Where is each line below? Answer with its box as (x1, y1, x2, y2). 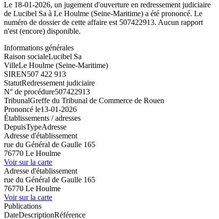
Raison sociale (4, 52, 48, 61)
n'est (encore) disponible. (4, 26, 81, 35)
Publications (4, 201, 42, 210)
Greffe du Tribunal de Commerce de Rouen (30, 96, 164, 105)
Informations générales (4, 43, 74, 52)
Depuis (4, 122, 26, 131)
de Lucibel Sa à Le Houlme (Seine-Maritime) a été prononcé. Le (4, 9, 202, 18)
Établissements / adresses (4, 113, 81, 122)
